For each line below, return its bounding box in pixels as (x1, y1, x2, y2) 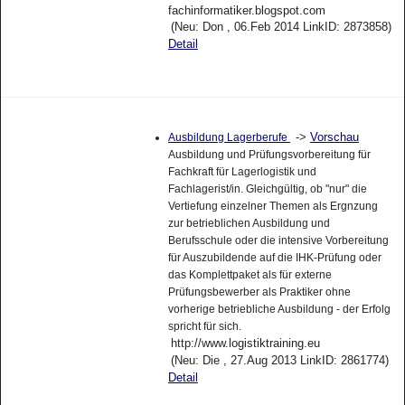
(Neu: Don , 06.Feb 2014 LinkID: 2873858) (170, 26, 391, 41)
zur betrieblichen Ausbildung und (167, 223, 330, 237)
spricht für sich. (167, 326, 241, 340)
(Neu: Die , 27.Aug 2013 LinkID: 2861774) (170, 360, 389, 374)
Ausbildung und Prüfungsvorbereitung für (167, 155, 371, 168)
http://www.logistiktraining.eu (170, 343, 320, 357)
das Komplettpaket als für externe (167, 275, 332, 288)
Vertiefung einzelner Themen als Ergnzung (167, 206, 378, 220)
